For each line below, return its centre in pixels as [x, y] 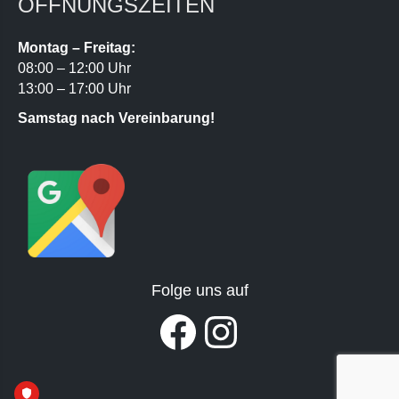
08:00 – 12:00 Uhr [74, 69]
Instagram [216, 330]
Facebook [167, 330]
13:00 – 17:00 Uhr [74, 89]
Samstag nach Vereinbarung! [116, 118]
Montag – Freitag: [77, 48]
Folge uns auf [199, 291]
